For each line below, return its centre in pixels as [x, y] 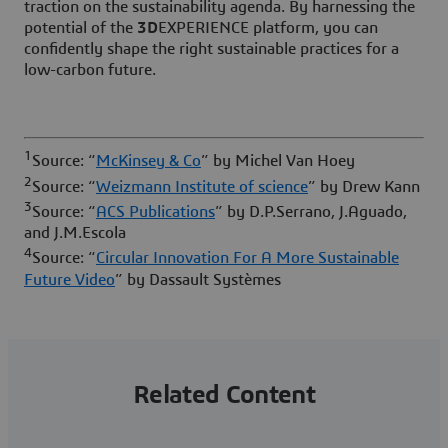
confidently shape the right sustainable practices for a [211, 49]
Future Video [69, 279]
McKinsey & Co [148, 161]
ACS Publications [155, 212]
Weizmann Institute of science [202, 187]
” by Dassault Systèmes [198, 279]
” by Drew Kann [364, 187]
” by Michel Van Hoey [278, 161]
